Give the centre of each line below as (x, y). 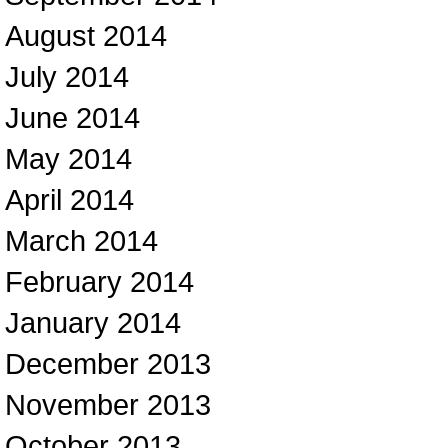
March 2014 (81, 240)
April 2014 (69, 199)
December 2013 (108, 363)
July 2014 (67, 76)
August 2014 (86, 35)
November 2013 (108, 404)
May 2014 (68, 158)
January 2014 (93, 322)
